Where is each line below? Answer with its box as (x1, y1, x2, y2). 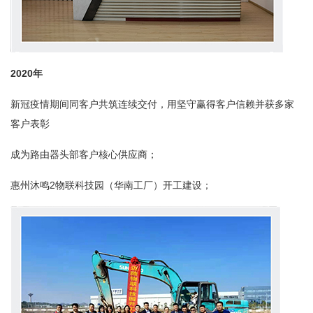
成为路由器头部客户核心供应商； (10, 149, 157, 160)
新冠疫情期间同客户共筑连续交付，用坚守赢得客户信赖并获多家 (10, 99, 294, 110)
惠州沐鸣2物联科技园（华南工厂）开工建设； (10, 180, 212, 191)
